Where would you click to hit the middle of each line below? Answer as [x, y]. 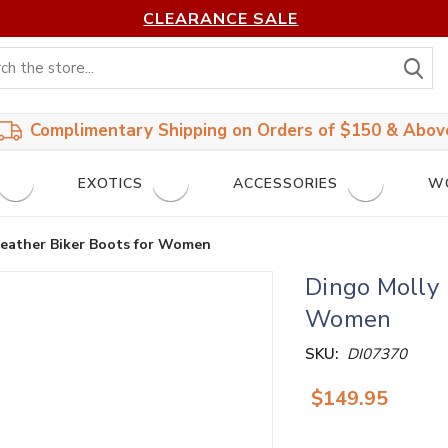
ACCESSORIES [285, 184]
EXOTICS [110, 184]
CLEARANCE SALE [221, 19]
